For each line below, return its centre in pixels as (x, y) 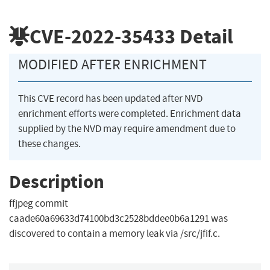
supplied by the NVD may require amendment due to (127, 129)
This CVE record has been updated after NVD (110, 99)
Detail (204, 36)
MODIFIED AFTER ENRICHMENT (112, 65)
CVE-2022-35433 (102, 36)
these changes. (49, 144)
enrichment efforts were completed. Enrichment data (130, 114)
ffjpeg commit (39, 204)
